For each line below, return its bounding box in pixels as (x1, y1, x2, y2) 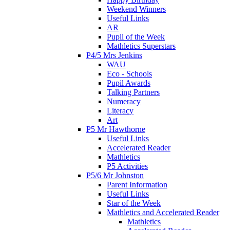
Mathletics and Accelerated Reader (107, 207, 219, 217)
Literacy (107, 106, 133, 115)
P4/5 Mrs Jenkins (86, 50, 142, 60)
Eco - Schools (107, 69, 152, 78)
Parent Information (107, 180, 167, 189)
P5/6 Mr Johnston (86, 170, 144, 180)
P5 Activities (107, 161, 148, 170)
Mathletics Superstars (107, 41, 176, 50)
